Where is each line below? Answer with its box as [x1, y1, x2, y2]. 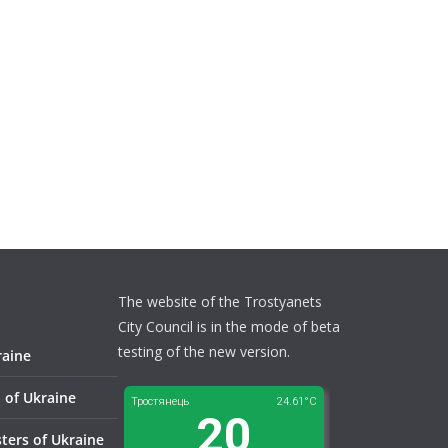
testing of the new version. [118, 342, 290, 361]
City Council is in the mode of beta [118, 317, 340, 336]
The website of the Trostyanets [118, 292, 322, 311]
